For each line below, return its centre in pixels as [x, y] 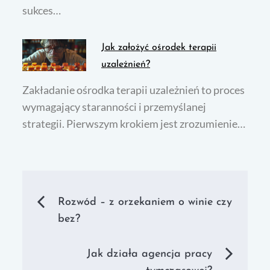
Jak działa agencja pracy [149, 254]
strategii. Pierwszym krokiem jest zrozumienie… [134, 124]
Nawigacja [96, 202]
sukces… [42, 11]
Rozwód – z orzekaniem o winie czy [145, 202]
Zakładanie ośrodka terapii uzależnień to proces [134, 90]
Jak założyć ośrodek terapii [159, 48]
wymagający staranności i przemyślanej [115, 107]
